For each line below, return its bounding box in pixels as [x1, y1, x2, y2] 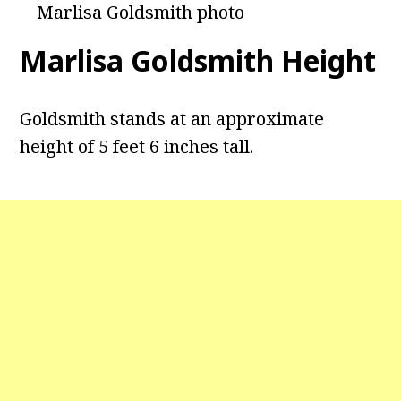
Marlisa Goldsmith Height [20, 41, 377, 81]
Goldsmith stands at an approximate [20, 107, 325, 132]
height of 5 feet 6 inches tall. [20, 134, 254, 159]
